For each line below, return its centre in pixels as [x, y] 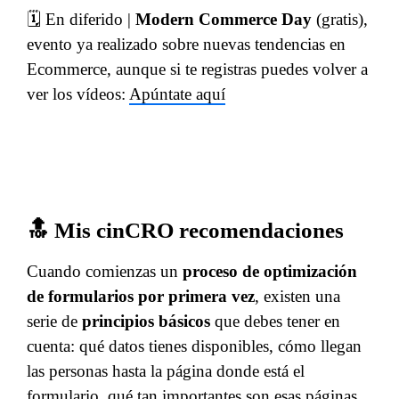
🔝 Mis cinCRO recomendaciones [185, 230]
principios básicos [146, 321]
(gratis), [340, 19]
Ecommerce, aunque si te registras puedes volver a [197, 69]
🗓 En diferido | [81, 19]
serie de [54, 321]
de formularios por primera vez [141, 296]
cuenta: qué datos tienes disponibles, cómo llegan [194, 346]
